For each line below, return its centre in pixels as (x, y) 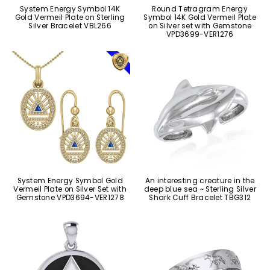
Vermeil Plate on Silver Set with (70, 189)
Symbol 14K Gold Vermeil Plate (200, 17)
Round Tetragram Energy (200, 9)
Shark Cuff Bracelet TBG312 (200, 198)
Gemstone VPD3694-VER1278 (70, 198)
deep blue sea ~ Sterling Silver (200, 189)
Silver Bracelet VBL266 (70, 26)
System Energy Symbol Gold (70, 181)
